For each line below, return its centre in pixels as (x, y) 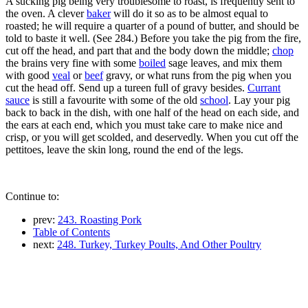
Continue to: (32, 196)
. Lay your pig (259, 100)
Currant (264, 87)
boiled (152, 63)
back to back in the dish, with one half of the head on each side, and (152, 112)
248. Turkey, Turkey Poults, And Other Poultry (159, 244)
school (214, 100)
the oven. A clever (46, 13)
